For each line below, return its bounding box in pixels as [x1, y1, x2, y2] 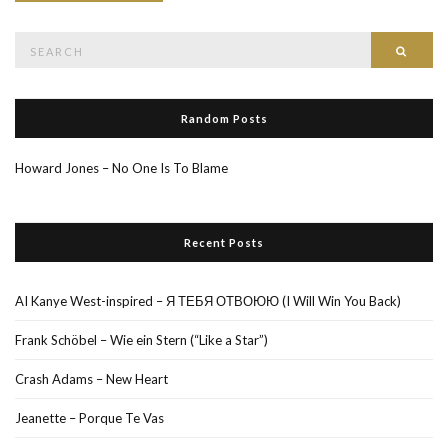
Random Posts [180, 111, 268, 125]
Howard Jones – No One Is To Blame [15, 159, 228, 176]
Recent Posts [184, 235, 264, 249]
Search [14, 32, 53, 49]
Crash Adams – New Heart [15, 370, 168, 387]
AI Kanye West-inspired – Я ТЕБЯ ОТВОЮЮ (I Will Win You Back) [15, 292, 401, 309]
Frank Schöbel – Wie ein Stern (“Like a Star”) [15, 331, 268, 348]
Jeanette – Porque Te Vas [15, 409, 164, 426]
